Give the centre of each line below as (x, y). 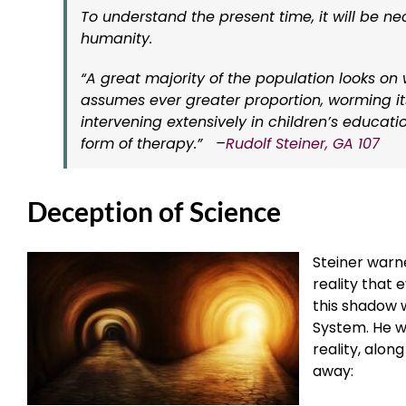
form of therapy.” (148, 143)
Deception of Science (154, 211)
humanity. (119, 38)
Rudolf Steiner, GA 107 (303, 143)
